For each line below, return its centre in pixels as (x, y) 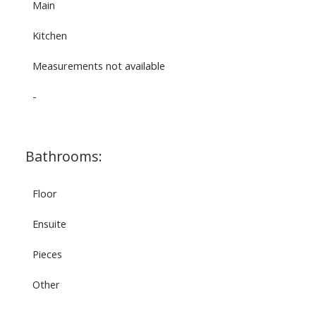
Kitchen (49, 36)
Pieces (47, 254)
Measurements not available (98, 66)
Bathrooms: (63, 157)
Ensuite (49, 224)
